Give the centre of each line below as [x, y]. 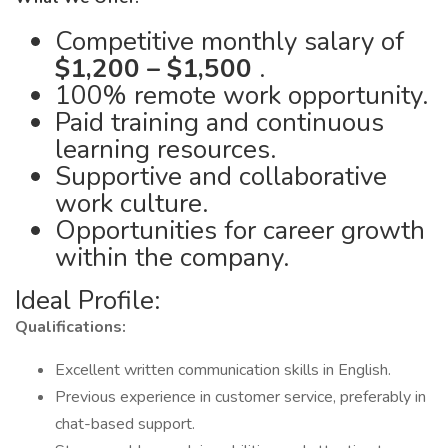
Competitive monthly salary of [229, 41]
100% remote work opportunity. [241, 95]
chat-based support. [125, 424]
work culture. [131, 203]
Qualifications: [70, 327]
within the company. [172, 257]
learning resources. [165, 149]
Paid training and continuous [219, 122]
